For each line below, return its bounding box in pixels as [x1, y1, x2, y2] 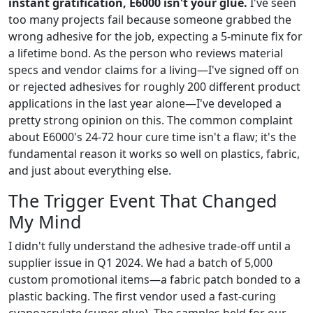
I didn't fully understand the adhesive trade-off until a [8, 238, 291, 254]
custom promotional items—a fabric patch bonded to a [8, 271, 300, 287]
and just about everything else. [8, 162, 171, 178]
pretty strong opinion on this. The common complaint [8, 112, 293, 128]
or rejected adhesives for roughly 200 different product [8, 78, 300, 94]
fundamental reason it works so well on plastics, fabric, [8, 145, 300, 161]
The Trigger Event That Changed [8, 188, 277, 212]
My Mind [8, 209, 82, 233]
